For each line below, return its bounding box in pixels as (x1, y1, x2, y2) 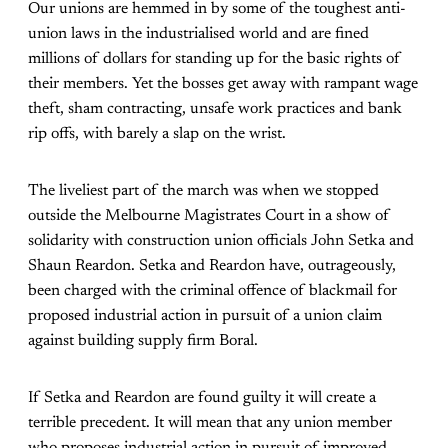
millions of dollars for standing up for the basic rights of (28, 51, 401, 68)
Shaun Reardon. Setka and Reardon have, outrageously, (28, 258, 396, 275)
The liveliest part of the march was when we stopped (28, 183, 379, 200)
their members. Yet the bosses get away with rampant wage (28, 76, 418, 93)
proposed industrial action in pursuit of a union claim (28, 308, 382, 325)
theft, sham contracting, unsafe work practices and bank (28, 101, 402, 118)
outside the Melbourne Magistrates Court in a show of (28, 208, 390, 225)
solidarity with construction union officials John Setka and (28, 233, 414, 250)
